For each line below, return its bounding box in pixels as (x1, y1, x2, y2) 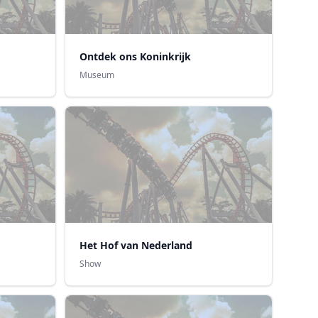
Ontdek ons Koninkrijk (79, 49, 191, 63)
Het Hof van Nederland (79, 238, 192, 252)
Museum (79, 68, 114, 81)
